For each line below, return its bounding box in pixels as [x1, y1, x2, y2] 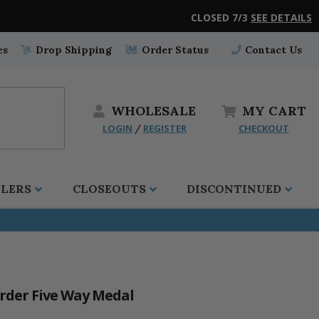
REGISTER [143, 121, 187, 135]
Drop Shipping [33, 43, 113, 57]
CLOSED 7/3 [191, 11, 251, 25]
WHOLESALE [111, 102, 196, 119]
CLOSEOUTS [72, 182, 146, 197]
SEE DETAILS [251, 11, 312, 25]
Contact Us [241, 43, 302, 57]
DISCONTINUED [186, 182, 281, 197]
